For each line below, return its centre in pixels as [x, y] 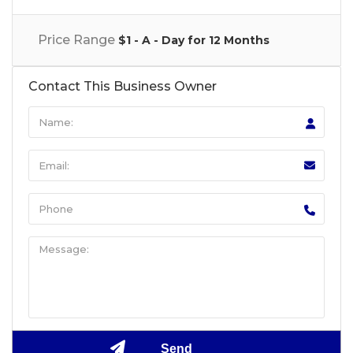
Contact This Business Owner [123, 86]
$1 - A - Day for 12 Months [194, 40]
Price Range [76, 39]
